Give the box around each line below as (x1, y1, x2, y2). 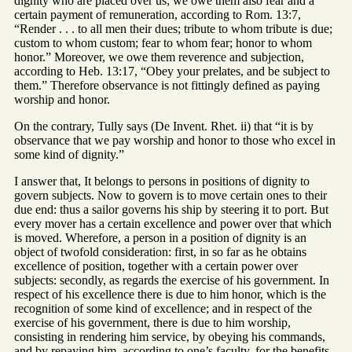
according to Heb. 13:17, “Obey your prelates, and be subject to (14, 64, 330, 78)
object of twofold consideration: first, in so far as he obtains (14, 244, 306, 258)
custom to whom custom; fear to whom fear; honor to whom (14, 35, 312, 49)
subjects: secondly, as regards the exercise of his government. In (14, 273, 329, 287)
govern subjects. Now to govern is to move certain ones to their (14, 188, 327, 202)
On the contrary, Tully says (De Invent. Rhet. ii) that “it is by (14, 119, 313, 133)
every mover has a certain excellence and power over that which (14, 216, 332, 230)
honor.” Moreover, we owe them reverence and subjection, (14, 49, 304, 64)
